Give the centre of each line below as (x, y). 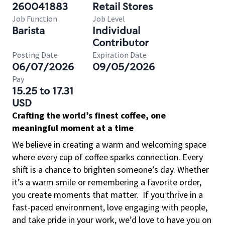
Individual (116, 31)
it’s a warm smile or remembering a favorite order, (107, 182)
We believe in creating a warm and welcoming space (109, 144)
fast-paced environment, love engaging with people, (110, 207)
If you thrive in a (173, 195)
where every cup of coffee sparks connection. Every (107, 157)
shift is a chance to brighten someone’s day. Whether (110, 170)
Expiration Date (120, 55)
